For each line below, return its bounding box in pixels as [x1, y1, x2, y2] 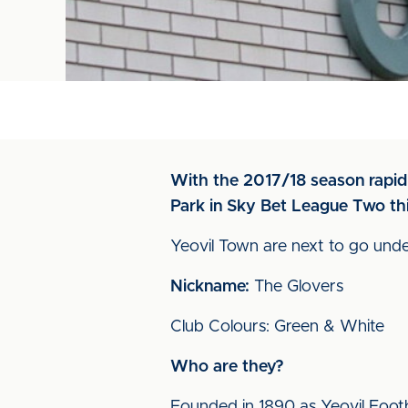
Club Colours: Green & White [170, 319, 384, 335]
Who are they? [170, 359, 284, 375]
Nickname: [170, 279, 250, 295]
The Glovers [250, 279, 343, 295]
